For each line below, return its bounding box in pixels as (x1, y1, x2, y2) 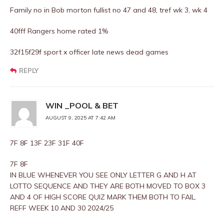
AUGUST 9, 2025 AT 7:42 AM (45, 114, 115, 121)
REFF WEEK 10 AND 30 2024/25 (10, 203, 113, 212)
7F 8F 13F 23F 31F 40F (10, 138, 84, 147)
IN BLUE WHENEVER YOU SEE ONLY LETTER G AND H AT (10, 170, 196, 179)
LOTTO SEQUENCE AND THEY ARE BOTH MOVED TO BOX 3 (10, 181, 205, 190)
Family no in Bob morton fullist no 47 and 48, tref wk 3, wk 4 (10, 5, 207, 14)
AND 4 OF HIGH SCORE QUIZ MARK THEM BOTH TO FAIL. (10, 192, 196, 201)
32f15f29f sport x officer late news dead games (10, 47, 168, 56)
